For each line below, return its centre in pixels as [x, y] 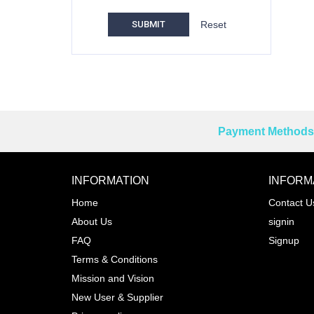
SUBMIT [149, 24]
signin [281, 221]
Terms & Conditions [115, 259]
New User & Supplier [117, 297]
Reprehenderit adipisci [167, 135]
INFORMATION [110, 180]
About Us [92, 221]
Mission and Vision [113, 278]
